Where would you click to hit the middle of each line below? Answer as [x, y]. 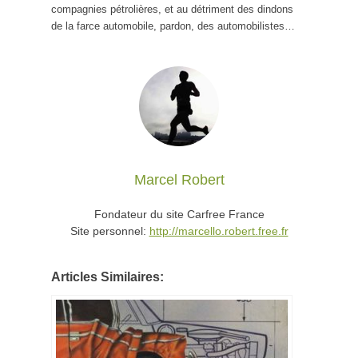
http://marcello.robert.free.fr [219, 231]
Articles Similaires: [107, 276]
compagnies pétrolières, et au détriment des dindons [172, 9]
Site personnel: [109, 231]
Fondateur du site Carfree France [179, 214]
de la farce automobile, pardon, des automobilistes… [173, 26]
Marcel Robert [179, 179]
